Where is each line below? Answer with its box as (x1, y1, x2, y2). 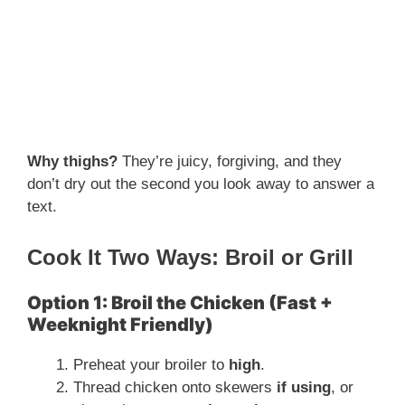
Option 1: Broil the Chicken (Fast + (27, 291, 333, 314)
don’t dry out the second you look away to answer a (27, 175, 374, 193)
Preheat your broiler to (73, 355, 229, 373)
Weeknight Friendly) (27, 313, 213, 335)
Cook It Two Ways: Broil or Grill (27, 244, 353, 269)
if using (277, 378, 331, 396)
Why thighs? (27, 153, 118, 171)
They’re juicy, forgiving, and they (118, 153, 342, 171)
